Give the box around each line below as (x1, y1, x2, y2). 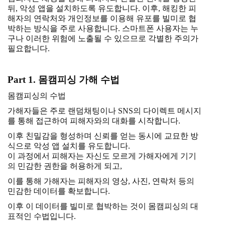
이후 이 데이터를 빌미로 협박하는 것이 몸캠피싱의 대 (8, 202, 198, 211)
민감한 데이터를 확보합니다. (8, 187, 112, 196)
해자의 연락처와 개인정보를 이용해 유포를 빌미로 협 (8, 14, 196, 23)
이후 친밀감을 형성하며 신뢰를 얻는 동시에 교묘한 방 (8, 132, 198, 141)
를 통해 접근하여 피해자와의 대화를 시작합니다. (8, 117, 182, 126)
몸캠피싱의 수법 (8, 91, 66, 100)
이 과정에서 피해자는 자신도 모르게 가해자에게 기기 (8, 152, 196, 161)
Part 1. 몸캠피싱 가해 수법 (8, 74, 120, 85)
